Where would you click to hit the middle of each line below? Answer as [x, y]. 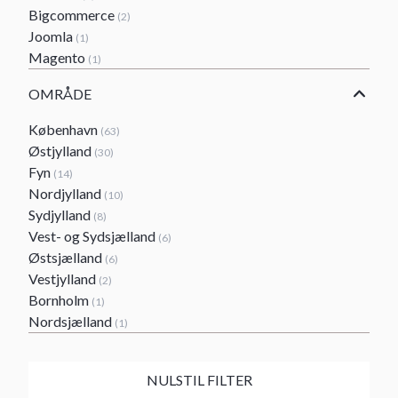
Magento [58, 57]
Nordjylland [66, 193]
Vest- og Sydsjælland [93, 236]
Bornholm [60, 300]
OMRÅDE [60, 94]
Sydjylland [61, 215]
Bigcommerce [73, 15]
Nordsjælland [72, 321]
